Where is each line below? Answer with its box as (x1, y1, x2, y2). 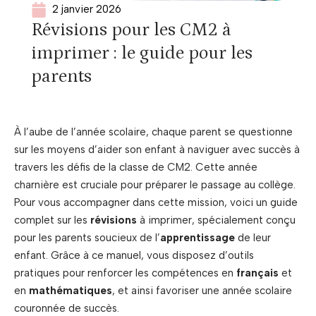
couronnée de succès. (14, 302, 119, 315)
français (236, 267, 279, 279)
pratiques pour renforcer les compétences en (14, 267, 236, 279)
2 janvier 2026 (52, 3, 121, 16)
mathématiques (29, 284, 112, 297)
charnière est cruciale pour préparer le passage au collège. (14, 178, 296, 191)
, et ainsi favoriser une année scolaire (112, 284, 292, 297)
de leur (235, 231, 271, 244)
